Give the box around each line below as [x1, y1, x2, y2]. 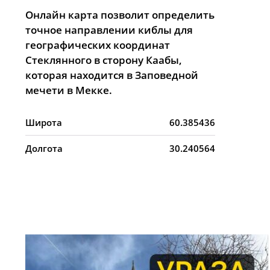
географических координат [25, 38, 170, 52]
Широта [25, 116, 62, 128]
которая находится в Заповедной [25, 68, 198, 82]
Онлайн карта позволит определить [25, 8, 215, 22]
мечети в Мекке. [25, 83, 112, 97]
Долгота [25, 142, 63, 154]
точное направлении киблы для [25, 23, 193, 37]
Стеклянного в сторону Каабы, [25, 53, 182, 67]
